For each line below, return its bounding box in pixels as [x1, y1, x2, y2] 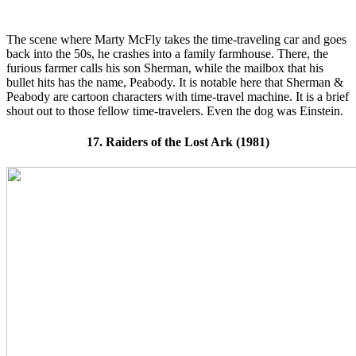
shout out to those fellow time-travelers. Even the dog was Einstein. [6, 104, 343, 118]
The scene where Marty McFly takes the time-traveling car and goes [6, 33, 346, 47]
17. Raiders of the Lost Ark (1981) [87, 135, 269, 149]
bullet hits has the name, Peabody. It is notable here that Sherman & [6, 75, 343, 90]
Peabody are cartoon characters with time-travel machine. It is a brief [6, 90, 349, 104]
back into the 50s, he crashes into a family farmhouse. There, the [6, 47, 328, 61]
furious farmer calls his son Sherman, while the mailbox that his [6, 61, 323, 75]
